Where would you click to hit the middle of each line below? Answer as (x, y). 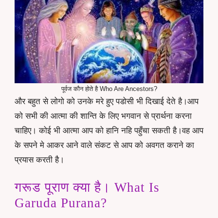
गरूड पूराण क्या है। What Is (87, 188)
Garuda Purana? (61, 203)
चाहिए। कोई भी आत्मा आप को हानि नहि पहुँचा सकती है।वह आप (109, 130)
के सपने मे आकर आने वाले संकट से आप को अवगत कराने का (104, 145)
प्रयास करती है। (39, 160)
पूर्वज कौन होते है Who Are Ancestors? (109, 89)
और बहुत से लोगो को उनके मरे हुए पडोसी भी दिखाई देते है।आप (107, 101)
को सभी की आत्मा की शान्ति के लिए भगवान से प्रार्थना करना (103, 116)
